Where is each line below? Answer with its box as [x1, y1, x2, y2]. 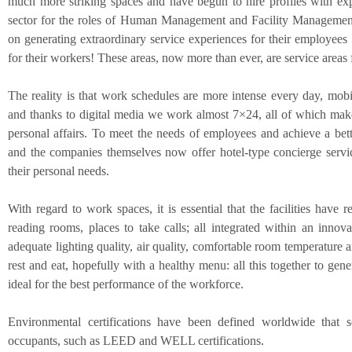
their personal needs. [8, 164, 109, 178]
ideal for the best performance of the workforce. [8, 277, 244, 291]
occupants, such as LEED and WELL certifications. [8, 334, 264, 348]
